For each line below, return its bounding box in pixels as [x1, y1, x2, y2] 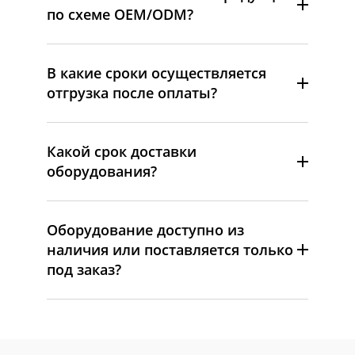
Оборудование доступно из [47, 219, 244, 239]
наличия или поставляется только [47, 239, 293, 259]
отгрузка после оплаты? [47, 82, 217, 102]
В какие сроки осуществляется [47, 63, 266, 82]
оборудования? [47, 161, 157, 181]
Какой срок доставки [47, 141, 197, 161]
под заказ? [47, 259, 121, 279]
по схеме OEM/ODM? [47, 4, 193, 24]
